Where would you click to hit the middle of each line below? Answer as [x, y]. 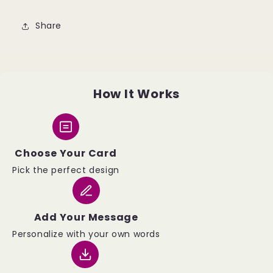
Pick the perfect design [66, 170]
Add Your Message [86, 218]
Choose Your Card [66, 154]
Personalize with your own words [86, 234]
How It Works [136, 94]
